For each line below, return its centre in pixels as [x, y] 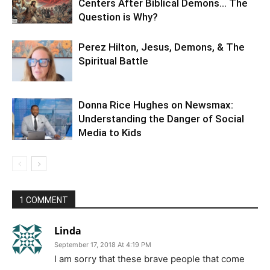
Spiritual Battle [113, 61]
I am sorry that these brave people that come [149, 259]
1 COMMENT [44, 200]
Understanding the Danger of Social [161, 119]
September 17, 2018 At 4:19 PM [103, 245]
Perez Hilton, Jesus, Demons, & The [162, 47]
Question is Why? [118, 17]
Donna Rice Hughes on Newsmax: [156, 105]
